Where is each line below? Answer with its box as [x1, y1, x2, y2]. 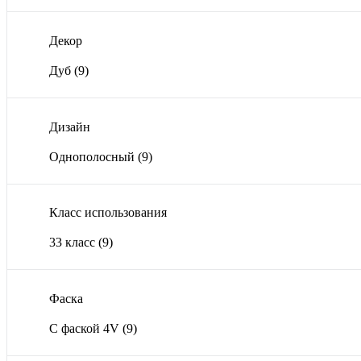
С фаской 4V [49, 321, 122, 335]
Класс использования [49, 205, 167, 220]
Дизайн [49, 119, 90, 134]
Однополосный [49, 149, 138, 164]
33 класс [49, 235, 98, 250]
